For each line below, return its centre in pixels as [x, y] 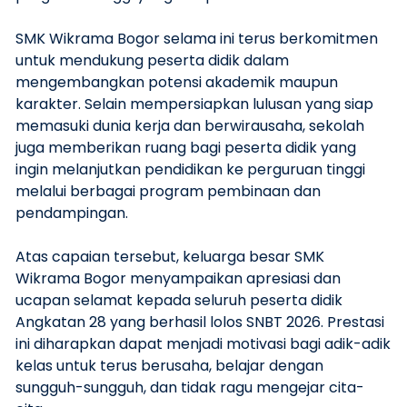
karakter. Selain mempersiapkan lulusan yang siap [194, 104]
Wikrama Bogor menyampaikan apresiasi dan [178, 278]
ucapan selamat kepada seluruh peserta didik [179, 300]
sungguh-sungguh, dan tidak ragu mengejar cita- [190, 387]
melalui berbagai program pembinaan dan [168, 191]
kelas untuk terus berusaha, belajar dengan [169, 366]
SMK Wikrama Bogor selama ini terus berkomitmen [197, 39]
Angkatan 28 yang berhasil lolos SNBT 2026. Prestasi [200, 322]
